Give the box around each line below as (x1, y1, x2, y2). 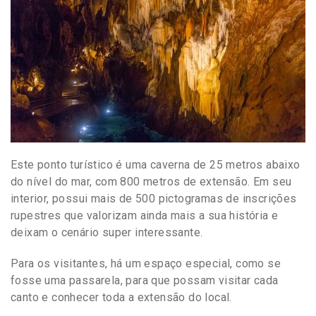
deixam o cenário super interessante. (11, 225, 203, 239)
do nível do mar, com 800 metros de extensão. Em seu (11, 174, 292, 188)
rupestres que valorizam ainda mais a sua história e (11, 208, 279, 222)
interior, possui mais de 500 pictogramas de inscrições (11, 191, 297, 205)
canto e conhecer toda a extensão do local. (11, 290, 232, 304)
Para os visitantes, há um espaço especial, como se (11, 256, 281, 270)
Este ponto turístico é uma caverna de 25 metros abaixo (11, 157, 300, 171)
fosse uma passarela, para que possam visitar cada (11, 273, 279, 287)
